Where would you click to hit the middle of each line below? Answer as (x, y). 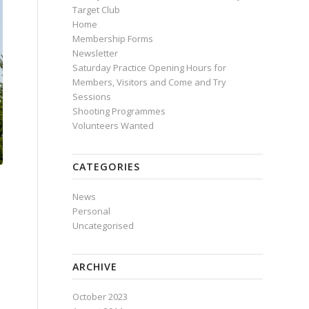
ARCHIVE (95, 267)
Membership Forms (113, 39)
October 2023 (100, 297)
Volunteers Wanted (113, 126)
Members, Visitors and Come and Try (150, 82)
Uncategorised (103, 226)
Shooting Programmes (119, 111)
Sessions (92, 97)
